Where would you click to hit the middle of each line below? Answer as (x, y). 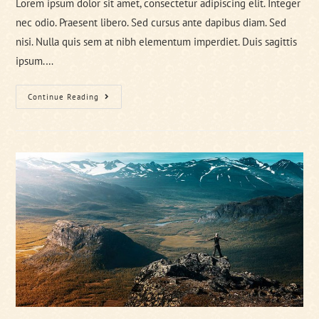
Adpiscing (123, 116)
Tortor (114, 96)
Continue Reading (64, 96)
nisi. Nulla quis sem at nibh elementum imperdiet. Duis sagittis (157, 41)
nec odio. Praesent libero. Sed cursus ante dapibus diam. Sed (151, 22)
